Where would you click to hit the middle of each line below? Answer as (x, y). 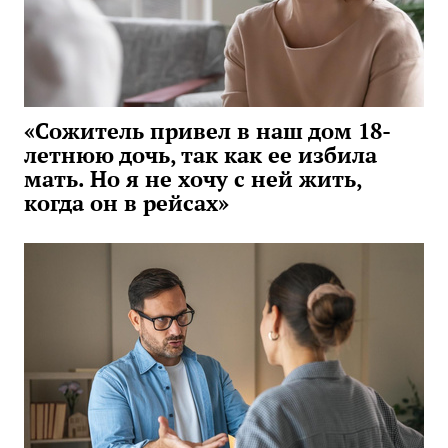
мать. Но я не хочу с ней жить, (193, 179)
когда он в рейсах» (126, 203)
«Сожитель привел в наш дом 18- (207, 131)
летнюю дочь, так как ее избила (200, 155)
